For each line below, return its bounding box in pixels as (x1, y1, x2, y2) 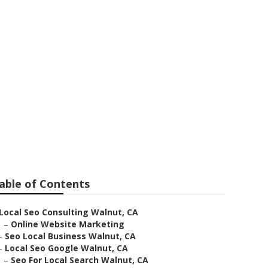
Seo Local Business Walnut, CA (5, 230, 136, 242)
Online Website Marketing (11, 218, 124, 230)
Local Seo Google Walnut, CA (5, 242, 128, 254)
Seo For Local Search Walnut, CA (11, 254, 148, 266)
